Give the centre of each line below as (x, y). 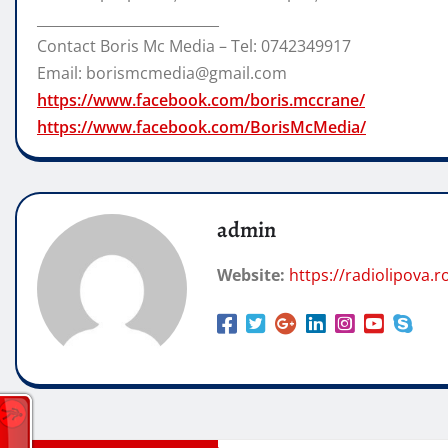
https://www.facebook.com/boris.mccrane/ (201, 100)
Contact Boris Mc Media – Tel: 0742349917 (194, 46)
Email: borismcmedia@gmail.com (162, 73)
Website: (251, 275)
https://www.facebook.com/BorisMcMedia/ (201, 127)
